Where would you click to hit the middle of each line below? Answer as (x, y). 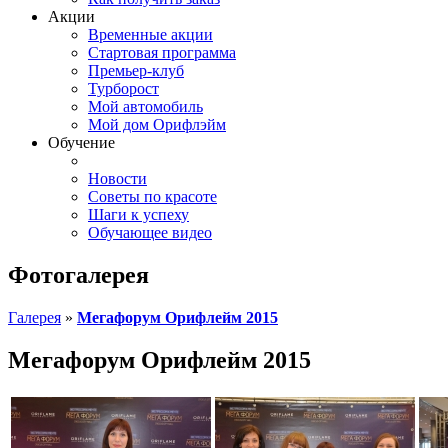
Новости (117, 178)
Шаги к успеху (138, 214)
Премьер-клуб (136, 70)
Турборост (123, 88)
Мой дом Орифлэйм (157, 124)
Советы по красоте (152, 196)
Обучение (81, 142)
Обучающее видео (150, 232)
